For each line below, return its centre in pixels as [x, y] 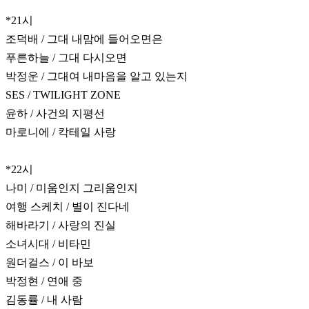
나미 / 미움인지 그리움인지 [72, 188]
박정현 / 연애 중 [44, 281]
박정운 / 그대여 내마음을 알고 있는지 [98, 77]
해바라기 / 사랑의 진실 [61, 226]
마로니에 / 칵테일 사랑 [61, 132]
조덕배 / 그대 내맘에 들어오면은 [84, 39]
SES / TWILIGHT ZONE [64, 95]
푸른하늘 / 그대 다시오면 [66, 58]
